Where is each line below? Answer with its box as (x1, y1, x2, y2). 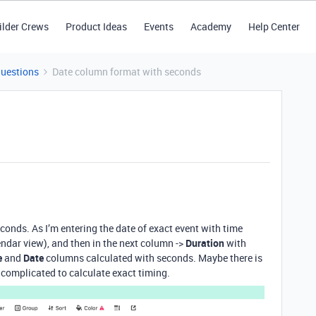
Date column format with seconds (52, 65, 201, 78)
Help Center (248, 20, 300, 33)
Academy (190, 20, 231, 33)
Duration (186, 236, 224, 250)
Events (143, 20, 174, 33)
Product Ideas (65, 20, 127, 33)
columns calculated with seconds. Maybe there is (44, 251, 262, 265)
